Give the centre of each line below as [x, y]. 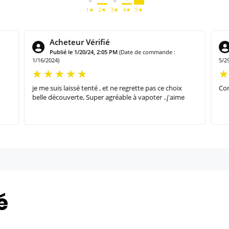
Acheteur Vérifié [79, 42]
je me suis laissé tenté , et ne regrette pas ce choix [107, 88]
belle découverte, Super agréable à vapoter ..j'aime [108, 97]
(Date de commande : [147, 52]
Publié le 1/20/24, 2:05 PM [83, 52]
